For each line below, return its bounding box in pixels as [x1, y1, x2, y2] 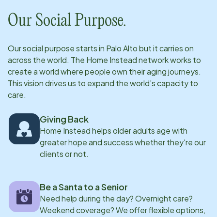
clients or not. [40, 149, 89, 159]
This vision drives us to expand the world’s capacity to [8, 78, 198, 88]
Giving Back [40, 113, 89, 124]
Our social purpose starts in [8, 43, 106, 53]
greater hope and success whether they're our [40, 137, 206, 147]
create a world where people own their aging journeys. [8, 66, 201, 77]
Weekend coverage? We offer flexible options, [40, 205, 205, 215]
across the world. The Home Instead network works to [8, 55, 201, 65]
